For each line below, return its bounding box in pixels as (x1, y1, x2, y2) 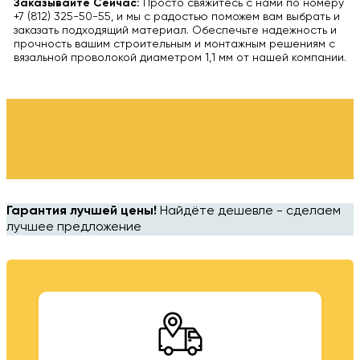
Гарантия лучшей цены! (6, 205, 157, 219)
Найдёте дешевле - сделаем (157, 205, 341, 219)
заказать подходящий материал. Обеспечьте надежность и (13, 24, 337, 36)
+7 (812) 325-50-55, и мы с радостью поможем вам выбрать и (13, 10, 340, 22)
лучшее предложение (6, 221, 141, 235)
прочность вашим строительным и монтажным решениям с (13, 38, 335, 50)
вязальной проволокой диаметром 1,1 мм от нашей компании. (13, 51, 346, 63)
